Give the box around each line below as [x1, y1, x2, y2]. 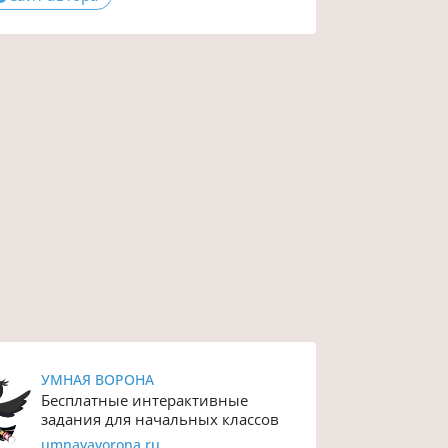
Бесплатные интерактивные [41, 389, 249, 410]
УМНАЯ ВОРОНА [41, 369, 155, 389]
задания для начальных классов [41, 408, 280, 429]
